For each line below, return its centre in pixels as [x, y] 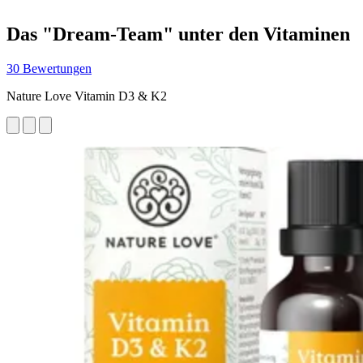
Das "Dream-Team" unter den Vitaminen [178, 34]
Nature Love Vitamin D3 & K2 [87, 96]
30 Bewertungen [49, 68]
